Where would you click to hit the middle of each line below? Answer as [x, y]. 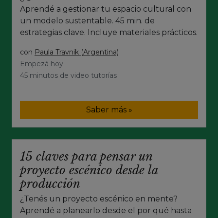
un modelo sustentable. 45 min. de [87, 21]
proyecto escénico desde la [89, 170]
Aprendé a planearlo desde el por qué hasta [106, 211]
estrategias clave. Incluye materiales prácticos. [109, 33]
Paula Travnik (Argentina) [77, 52]
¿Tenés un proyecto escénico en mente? [99, 199]
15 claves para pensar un [86, 157]
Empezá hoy [42, 64]
